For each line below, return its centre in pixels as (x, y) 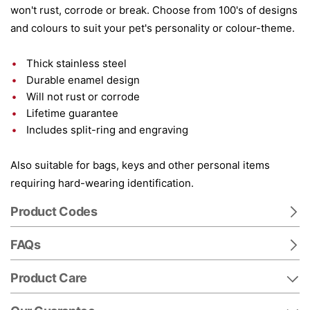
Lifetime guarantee (72, 113)
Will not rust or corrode (83, 97)
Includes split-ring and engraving (107, 130)
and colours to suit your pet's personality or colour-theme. (153, 28)
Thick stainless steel (76, 63)
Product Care (49, 278)
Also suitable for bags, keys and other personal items (140, 165)
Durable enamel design (83, 80)
